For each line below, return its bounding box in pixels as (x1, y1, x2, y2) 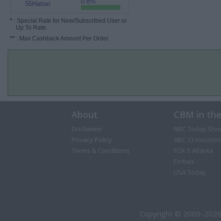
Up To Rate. (10, 24, 47, 31)
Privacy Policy (71, 135, 112, 144)
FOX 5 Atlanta (173, 146, 213, 155)
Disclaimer (71, 124, 103, 133)
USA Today (173, 168, 206, 177)
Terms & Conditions (71, 146, 130, 155)
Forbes (173, 157, 194, 166)
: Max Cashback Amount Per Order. (15, 35, 110, 42)
